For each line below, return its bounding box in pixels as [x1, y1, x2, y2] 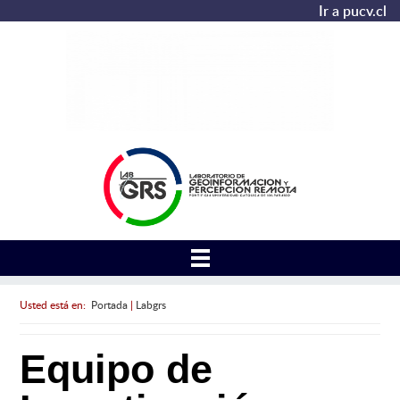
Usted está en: [19, 296, 91, 312]
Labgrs [135, 296, 166, 312]
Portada [90, 296, 128, 312]
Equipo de [19, 346, 212, 393]
